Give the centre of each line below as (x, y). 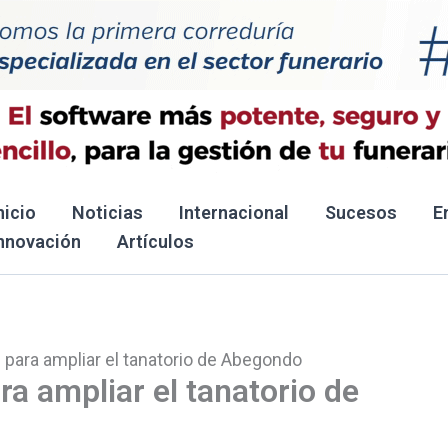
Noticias (107, 212)
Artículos (155, 241)
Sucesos (361, 212)
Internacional (234, 212)
